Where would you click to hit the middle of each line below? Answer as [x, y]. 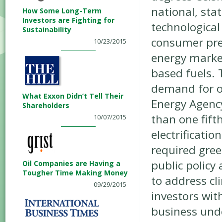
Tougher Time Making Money [75, 173]
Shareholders [46, 105]
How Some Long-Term [62, 11]
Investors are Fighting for [68, 20]
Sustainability [47, 29]
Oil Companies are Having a [71, 163]
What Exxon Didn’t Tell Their [73, 96]
